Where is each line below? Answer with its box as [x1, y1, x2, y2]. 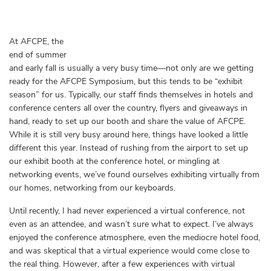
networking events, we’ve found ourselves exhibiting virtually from [9, 169, 260, 180]
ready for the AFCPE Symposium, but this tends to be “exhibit [9, 76, 243, 87]
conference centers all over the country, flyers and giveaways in [9, 102, 247, 114]
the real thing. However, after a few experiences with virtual [9, 258, 235, 270]
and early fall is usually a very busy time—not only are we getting [9, 62, 253, 74]
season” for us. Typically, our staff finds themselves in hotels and [9, 89, 253, 100]
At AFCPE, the [9, 36, 64, 47]
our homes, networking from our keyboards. [9, 182, 175, 194]
